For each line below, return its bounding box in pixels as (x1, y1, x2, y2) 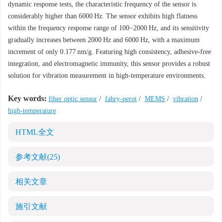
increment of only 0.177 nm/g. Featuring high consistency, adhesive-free (8, 48, 211, 55)
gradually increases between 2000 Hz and (8, 36, 125, 44)
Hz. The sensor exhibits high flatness (93, 12, 197, 20)
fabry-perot (105, 95, 137, 103)
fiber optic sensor (49, 95, 97, 103)
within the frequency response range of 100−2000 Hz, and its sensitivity (8, 24, 209, 32)
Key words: (8, 94, 47, 103)
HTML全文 (15, 128, 54, 136)
